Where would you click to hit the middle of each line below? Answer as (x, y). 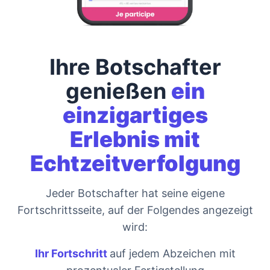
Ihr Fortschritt (72, 253)
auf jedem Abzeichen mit (172, 253)
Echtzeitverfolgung (135, 163)
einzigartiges (135, 115)
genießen (118, 91)
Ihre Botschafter (135, 67)
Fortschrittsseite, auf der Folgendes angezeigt (135, 210)
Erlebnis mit (135, 139)
